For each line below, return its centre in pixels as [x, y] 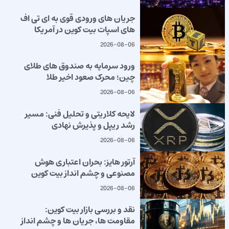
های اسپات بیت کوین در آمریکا [84, 29]
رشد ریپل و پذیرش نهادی [93, 125]
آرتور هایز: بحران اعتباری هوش [85, 162]
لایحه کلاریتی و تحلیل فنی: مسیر [80, 114]
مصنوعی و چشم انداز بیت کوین [83, 173]
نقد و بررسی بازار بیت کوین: [90, 210]
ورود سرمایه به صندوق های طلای [79, 66]
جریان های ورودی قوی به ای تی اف [77, 18]
